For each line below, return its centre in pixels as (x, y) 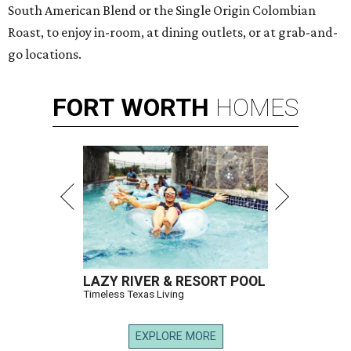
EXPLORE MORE (175, 337)
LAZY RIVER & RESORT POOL (174, 281)
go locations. (45, 54)
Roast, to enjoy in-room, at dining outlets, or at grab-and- (173, 32)
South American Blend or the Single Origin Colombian (162, 10)
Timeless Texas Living (134, 294)
